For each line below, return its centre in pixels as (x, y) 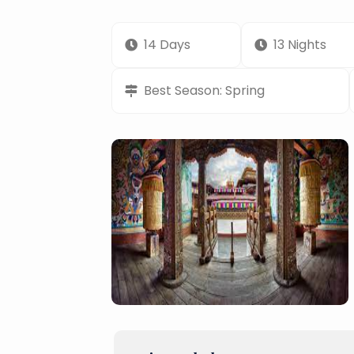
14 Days (167, 44)
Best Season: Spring (204, 90)
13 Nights (299, 44)
